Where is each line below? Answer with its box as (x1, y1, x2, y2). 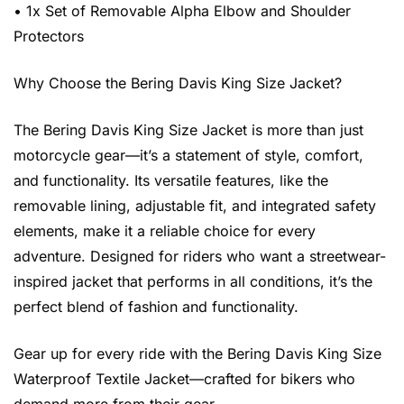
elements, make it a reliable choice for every (14, 222, 316, 240)
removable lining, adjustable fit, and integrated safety (14, 197, 376, 215)
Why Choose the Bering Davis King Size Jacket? (14, 74, 342, 92)
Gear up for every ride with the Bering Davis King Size (14, 344, 381, 363)
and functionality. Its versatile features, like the (14, 171, 328, 189)
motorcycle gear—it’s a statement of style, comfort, (14, 146, 363, 164)
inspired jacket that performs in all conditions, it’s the (14, 272, 372, 290)
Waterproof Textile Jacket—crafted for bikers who (14, 370, 355, 388)
